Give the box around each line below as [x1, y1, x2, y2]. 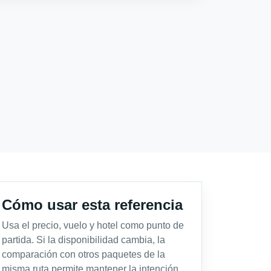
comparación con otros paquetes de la [2, 249, 165, 260]
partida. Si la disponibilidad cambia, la [2, 234, 165, 245]
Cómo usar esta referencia [2, 196, 183, 213]
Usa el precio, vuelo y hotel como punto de [2, 220, 184, 230]
